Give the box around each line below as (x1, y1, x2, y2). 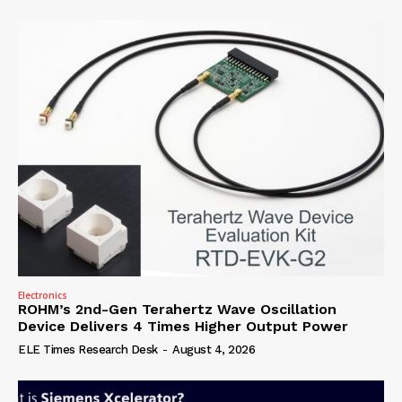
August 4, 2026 (172, 343, 255, 357)
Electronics (18, 289, 67, 302)
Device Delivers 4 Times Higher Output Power (18, 318, 348, 336)
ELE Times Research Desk (18, 343, 158, 357)
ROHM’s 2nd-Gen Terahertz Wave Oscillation (18, 301, 336, 319)
